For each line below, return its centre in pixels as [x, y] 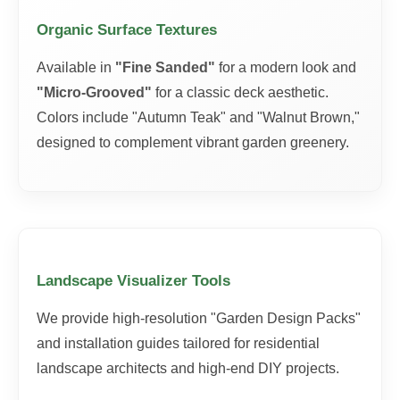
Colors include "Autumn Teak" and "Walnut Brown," [198, 117]
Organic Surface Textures [127, 30]
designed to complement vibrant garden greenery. [193, 142]
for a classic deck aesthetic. [240, 92]
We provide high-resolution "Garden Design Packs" [199, 318]
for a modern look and [286, 67]
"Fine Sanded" [165, 67]
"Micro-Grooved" [94, 92]
